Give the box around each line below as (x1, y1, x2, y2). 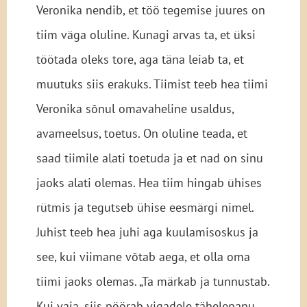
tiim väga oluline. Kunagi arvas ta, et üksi (36, 27, 256, 43)
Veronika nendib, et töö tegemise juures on (36, 2, 265, 19)
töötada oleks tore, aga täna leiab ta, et (36, 51, 244, 68)
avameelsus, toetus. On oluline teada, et (36, 125, 247, 142)
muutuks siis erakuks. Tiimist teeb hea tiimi (36, 76, 268, 93)
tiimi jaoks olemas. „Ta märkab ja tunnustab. (36, 273, 269, 290)
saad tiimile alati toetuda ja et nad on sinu (36, 150, 263, 167)
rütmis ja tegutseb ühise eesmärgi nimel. (36, 199, 254, 216)
